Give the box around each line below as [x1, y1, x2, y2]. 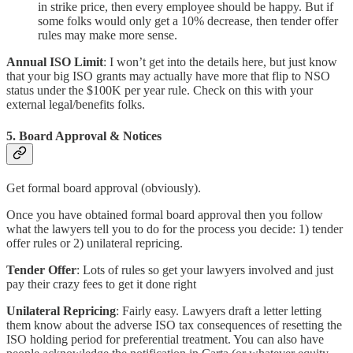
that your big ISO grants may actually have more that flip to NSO [6, 69, 330, 84]
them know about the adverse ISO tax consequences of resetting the [6, 318, 342, 332]
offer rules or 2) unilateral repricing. [6, 236, 183, 250]
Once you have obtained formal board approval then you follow [6, 207, 323, 221]
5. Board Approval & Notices [6, 128, 162, 143]
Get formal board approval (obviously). [6, 180, 201, 195]
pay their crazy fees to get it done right [6, 277, 196, 291]
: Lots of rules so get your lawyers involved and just [76, 262, 333, 277]
